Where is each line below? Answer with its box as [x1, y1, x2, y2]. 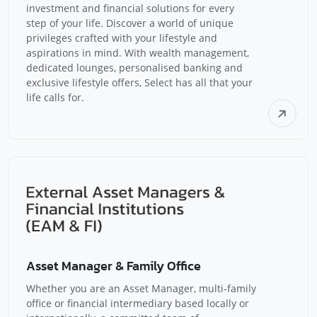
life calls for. [26, 91, 84, 104]
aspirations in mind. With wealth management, [26, 46, 249, 59]
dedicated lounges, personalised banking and [26, 61, 243, 74]
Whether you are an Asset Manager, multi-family [26, 282, 256, 295]
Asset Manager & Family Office [26, 256, 201, 275]
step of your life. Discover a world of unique [26, 16, 234, 30]
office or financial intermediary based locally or [26, 296, 249, 310]
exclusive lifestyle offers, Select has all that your [26, 76, 253, 89]
